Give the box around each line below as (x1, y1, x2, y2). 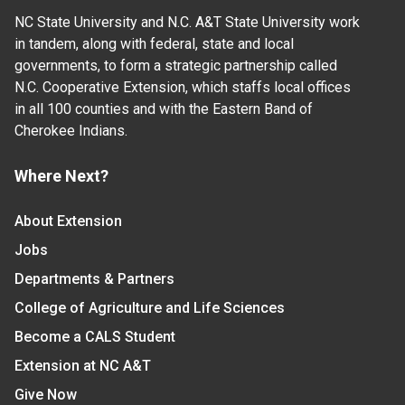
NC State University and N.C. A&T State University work (14, 13, 360, 31)
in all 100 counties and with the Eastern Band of (14, 99, 313, 118)
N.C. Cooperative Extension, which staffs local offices (14, 78, 351, 96)
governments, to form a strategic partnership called (14, 56, 337, 74)
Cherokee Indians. (14, 121, 127, 139)
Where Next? (14, 165, 108, 185)
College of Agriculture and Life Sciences (14, 298, 285, 316)
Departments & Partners (14, 269, 174, 287)
